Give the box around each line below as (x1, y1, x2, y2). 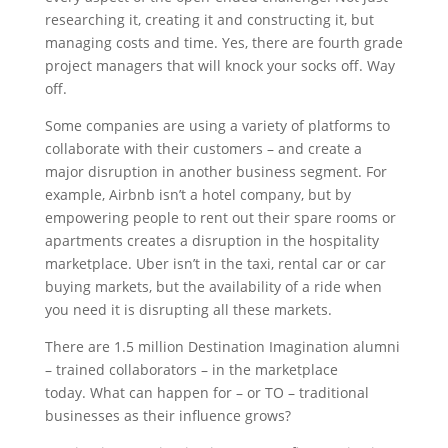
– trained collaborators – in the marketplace (44, 360, 338, 380)
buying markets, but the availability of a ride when (44, 277, 382, 297)
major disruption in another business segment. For (44, 162, 387, 182)
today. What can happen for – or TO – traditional (44, 383, 369, 403)
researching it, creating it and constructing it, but (44, 10, 374, 30)
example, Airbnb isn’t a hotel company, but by (44, 185, 351, 205)
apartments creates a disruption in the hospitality (44, 231, 379, 251)
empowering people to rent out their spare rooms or (44, 208, 396, 228)
